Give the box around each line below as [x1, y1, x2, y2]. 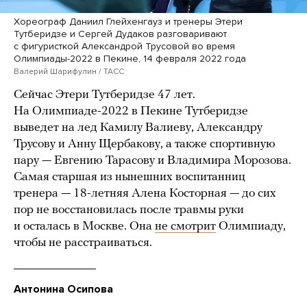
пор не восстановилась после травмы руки [14, 203, 244, 217]
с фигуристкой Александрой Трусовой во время [14, 40, 235, 52]
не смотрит [155, 219, 216, 233]
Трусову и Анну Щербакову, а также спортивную [14, 137, 275, 151]
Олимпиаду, [216, 219, 286, 233]
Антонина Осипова [14, 282, 113, 296]
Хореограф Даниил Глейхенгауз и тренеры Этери [14, 15, 243, 27]
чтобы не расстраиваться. [14, 236, 152, 249]
